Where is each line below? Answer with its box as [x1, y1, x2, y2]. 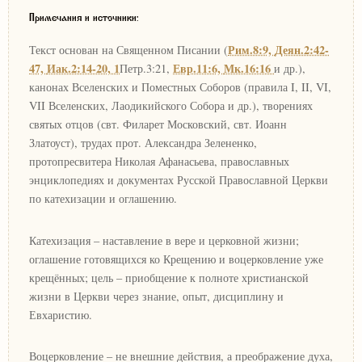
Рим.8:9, [228, 40, 275, 58]
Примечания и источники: [29, 12, 138, 27]
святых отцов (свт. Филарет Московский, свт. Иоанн [29, 116, 287, 132]
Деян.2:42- [275, 40, 329, 58]
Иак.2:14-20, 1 [47, 59, 120, 77]
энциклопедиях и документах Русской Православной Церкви [29, 171, 328, 187]
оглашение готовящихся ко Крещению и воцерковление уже [29, 250, 323, 267]
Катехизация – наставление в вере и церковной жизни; [29, 232, 299, 248]
